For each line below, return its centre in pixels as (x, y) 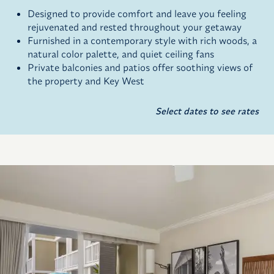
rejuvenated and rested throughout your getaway (135, 27)
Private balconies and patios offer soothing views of (140, 68)
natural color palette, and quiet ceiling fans (121, 54)
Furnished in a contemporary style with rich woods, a (142, 41)
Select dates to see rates (207, 111)
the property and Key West (86, 81)
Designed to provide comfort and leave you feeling (137, 14)
